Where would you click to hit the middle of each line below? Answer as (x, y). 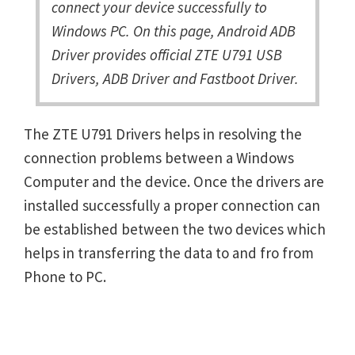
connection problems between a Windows (159, 158)
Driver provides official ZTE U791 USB (167, 55)
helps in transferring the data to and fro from (169, 253)
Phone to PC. (65, 277)
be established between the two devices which (175, 229)
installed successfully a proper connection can (172, 205)
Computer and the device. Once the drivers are (174, 181)
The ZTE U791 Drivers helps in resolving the (163, 134)
